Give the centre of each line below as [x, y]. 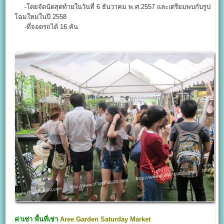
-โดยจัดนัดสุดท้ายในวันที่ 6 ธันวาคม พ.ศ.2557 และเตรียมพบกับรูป [113, 7]
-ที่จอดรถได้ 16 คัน [46, 27]
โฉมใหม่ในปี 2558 [41, 17]
